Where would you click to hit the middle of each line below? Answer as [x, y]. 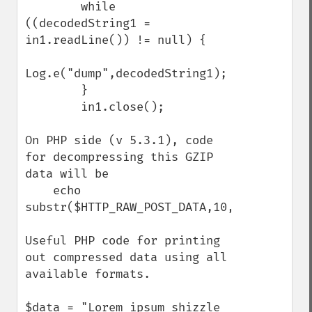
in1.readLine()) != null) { [116, 40]
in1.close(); [53, 107]
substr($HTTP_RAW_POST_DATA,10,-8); [143, 207]
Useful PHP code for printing [123, 241]
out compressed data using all [126, 257]
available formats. [88, 274]
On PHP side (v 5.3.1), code [119, 140]
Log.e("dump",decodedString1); [126, 73]
